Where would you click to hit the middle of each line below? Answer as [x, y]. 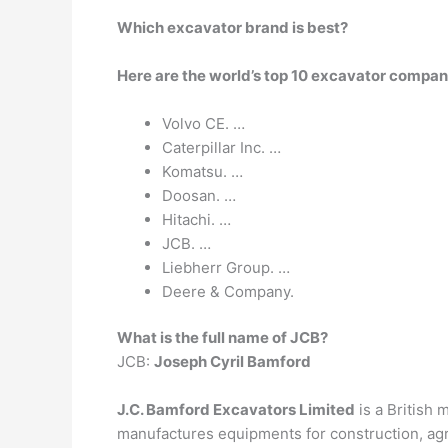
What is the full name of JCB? [222, 337]
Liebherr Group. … [226, 267]
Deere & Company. [228, 291]
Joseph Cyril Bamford [232, 361]
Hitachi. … [196, 219]
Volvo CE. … [203, 123]
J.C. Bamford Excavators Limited [236, 409]
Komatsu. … [202, 171]
